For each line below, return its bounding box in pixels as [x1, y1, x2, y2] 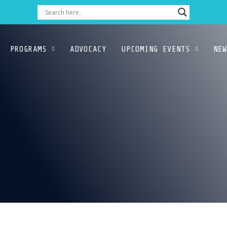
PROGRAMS [10, 44, 47, 54]
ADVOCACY [70, 44, 106, 54]
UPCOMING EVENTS [122, 44, 190, 54]
